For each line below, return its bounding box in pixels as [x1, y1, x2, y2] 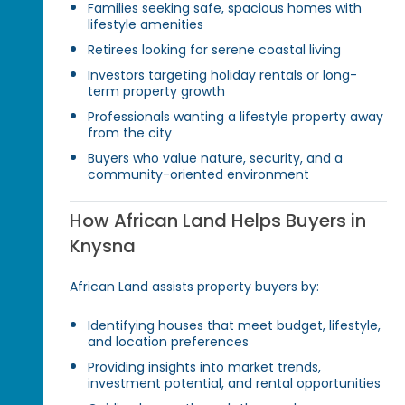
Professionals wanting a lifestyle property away [88, 107, 384, 126]
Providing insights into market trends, [88, 358, 322, 377]
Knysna [70, 232, 137, 259]
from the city [88, 123, 173, 142]
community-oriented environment [88, 165, 310, 184]
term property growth [88, 81, 226, 100]
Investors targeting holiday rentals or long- [88, 65, 358, 84]
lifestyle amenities [88, 14, 204, 33]
